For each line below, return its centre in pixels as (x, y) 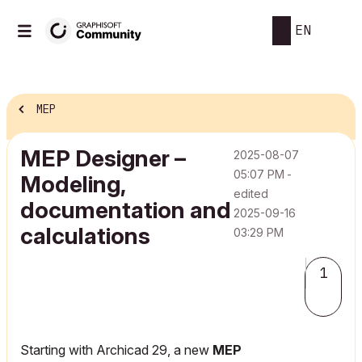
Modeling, (73, 184)
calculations (85, 236)
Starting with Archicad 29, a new (116, 350)
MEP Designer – (103, 158)
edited (250, 194)
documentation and (126, 210)
